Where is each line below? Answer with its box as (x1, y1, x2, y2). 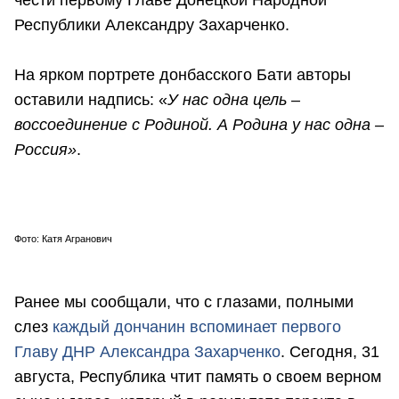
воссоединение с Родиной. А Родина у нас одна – (14, 116, 384, 134)
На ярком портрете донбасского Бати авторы (14, 66, 351, 85)
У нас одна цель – (167, 91, 300, 110)
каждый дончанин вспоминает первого (53, 317, 341, 336)
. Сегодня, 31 (281, 342, 379, 361)
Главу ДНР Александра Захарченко (14, 342, 281, 361)
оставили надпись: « (14, 91, 167, 110)
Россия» (14, 141, 77, 159)
